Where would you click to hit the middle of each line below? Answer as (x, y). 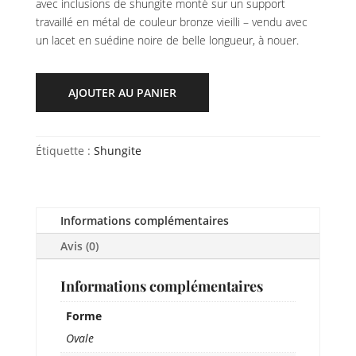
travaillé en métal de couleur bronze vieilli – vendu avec (171, 22)
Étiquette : (64, 151)
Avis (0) (79, 246)
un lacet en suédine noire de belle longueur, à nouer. (167, 41)
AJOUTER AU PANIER (122, 93)
